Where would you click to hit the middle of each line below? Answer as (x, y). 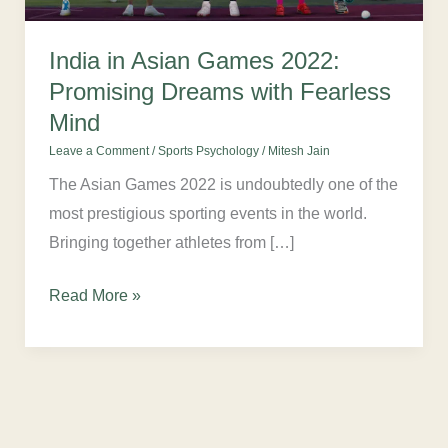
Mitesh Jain (298, 150)
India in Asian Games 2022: (194, 61)
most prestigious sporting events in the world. (207, 213)
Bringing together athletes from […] (171, 242)
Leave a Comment (98, 150)
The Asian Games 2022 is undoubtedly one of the (223, 184)
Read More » (94, 295)
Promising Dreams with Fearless (219, 92)
